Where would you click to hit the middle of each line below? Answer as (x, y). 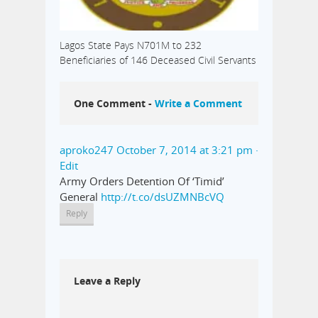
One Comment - (114, 103)
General (80, 197)
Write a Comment (198, 103)
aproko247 (87, 150)
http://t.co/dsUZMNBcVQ (163, 197)
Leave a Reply (107, 280)
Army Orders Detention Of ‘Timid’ (142, 181)
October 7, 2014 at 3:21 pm (185, 150)
